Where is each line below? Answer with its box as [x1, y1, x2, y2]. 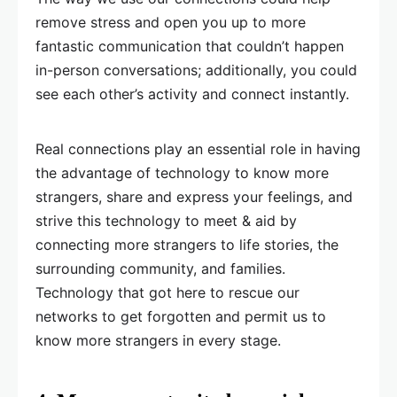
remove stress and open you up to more [35, 13, 306, 32]
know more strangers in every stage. [35, 331, 281, 350]
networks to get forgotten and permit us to [35, 307, 326, 326]
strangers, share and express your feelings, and [35, 188, 353, 206]
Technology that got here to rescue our [35, 284, 300, 302]
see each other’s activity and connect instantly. [35, 85, 349, 104]
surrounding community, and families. [35, 260, 285, 278]
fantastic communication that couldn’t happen [35, 37, 344, 56]
